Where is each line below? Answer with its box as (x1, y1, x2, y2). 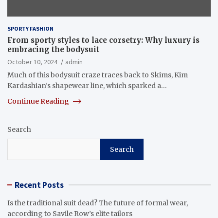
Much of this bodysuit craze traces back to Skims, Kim (7, 70, 188, 79)
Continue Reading (7, 96, 71, 106)
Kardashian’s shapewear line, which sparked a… (7, 81, 167, 90)
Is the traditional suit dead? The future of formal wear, (7, 198, 188, 207)
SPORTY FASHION (7, 24, 54, 32)
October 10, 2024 (7, 57, 57, 66)
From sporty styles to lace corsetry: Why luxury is (7, 35, 200, 45)
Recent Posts (15, 179, 64, 190)
